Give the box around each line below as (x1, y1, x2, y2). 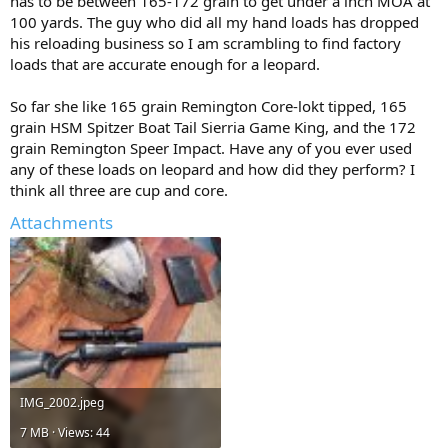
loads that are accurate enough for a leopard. (10, 53, 320, 74)
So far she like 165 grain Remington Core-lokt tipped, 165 (10, 95, 407, 116)
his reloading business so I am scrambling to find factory (10, 32, 401, 53)
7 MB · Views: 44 (20, 423, 110, 441)
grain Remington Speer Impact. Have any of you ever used (10, 137, 412, 158)
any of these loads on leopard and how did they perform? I (10, 158, 415, 179)
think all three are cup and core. (10, 179, 228, 200)
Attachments (10, 210, 113, 234)
